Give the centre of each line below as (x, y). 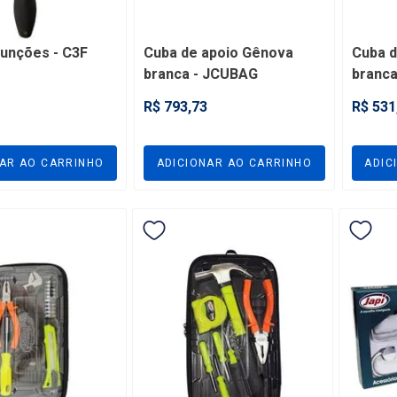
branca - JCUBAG (201, 75)
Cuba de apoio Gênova (219, 54)
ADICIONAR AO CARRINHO (234, 163)
